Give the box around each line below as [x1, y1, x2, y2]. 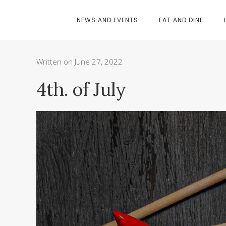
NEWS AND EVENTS [77, 16, 138, 24]
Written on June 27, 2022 [36, 56, 123, 67]
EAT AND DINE [159, 16, 203, 24]
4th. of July [36, 78, 126, 101]
